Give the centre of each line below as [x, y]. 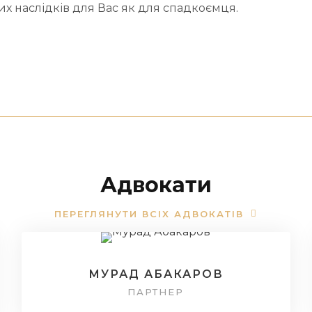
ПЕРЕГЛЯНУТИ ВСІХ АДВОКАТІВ [149, 213]
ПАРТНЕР [156, 291]
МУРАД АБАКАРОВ [156, 274]
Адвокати [156, 185]
